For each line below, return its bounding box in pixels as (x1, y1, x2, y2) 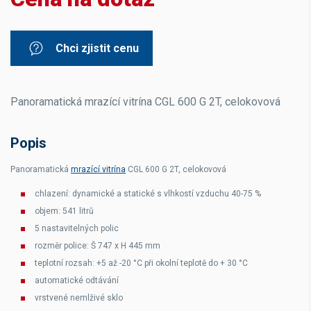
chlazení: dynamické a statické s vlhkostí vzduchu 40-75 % (35, 189, 261, 199)
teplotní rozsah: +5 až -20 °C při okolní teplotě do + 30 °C (35, 258, 248, 268)
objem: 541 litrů (35, 206, 94, 216)
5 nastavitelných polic (35, 224, 119, 233)
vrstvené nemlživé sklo (35, 293, 123, 303)
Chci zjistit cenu (56, 42, 139, 55)
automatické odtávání (35, 276, 119, 285)
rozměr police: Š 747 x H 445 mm (35, 241, 160, 251)
